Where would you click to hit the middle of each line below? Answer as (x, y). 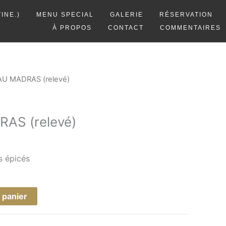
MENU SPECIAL (65, 15)
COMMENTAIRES (190, 28)
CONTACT (126, 28)
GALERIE (126, 15)
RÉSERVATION (186, 15)
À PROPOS (72, 28)
